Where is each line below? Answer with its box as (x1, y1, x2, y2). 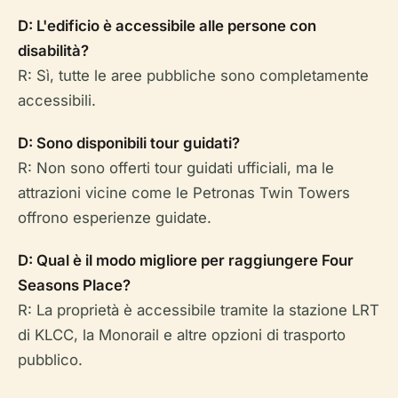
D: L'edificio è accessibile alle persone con (18, 17, 316, 35)
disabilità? (18, 42, 89, 60)
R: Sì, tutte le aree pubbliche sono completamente (18, 67, 369, 84)
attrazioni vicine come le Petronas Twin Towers (18, 184, 350, 202)
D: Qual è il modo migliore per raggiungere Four (18, 251, 354, 269)
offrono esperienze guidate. (18, 209, 211, 227)
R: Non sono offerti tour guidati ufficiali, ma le (18, 159, 334, 177)
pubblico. (18, 351, 83, 369)
